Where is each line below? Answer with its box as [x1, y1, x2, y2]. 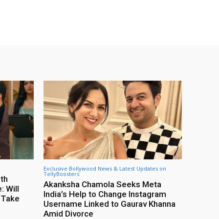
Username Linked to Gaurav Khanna [44, 199, 175, 209]
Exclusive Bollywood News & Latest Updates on [44, 165, 166, 172]
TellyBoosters [44, 170, 79, 177]
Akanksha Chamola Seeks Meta [44, 179, 161, 189]
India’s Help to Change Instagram [44, 189, 166, 199]
